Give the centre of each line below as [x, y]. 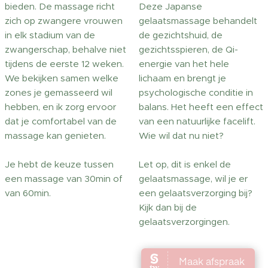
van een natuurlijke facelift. [197, 121]
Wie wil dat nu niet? [181, 135]
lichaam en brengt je [182, 78]
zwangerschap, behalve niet [66, 49]
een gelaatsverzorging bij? [196, 193]
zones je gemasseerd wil [59, 92]
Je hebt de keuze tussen [59, 164]
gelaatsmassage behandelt [198, 21]
